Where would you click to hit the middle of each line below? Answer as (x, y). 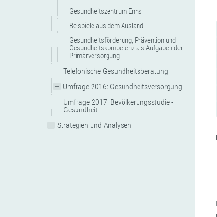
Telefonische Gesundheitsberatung (116, 71)
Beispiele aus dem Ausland (107, 26)
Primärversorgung (95, 56)
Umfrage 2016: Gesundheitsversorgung (123, 86)
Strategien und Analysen (94, 125)
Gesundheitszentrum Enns (106, 11)
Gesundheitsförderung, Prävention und (123, 40)
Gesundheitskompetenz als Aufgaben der (126, 48)
